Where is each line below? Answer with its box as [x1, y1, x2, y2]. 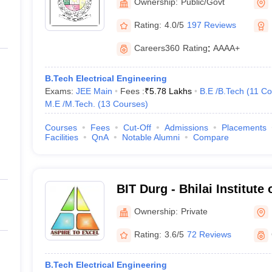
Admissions [164, 123, 208, 132]
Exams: [44, 86, 76, 96]
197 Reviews [186, 19, 236, 30]
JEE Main [75, 86, 112, 96]
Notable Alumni [121, 132, 180, 142]
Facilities [44, 132, 78, 142]
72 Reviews [186, 229, 231, 239]
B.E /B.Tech [199, 86, 244, 96]
